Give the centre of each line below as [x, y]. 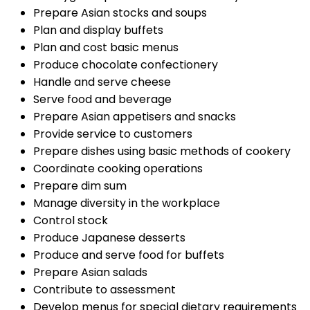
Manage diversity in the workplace [127, 203]
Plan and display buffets [98, 30]
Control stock [71, 221]
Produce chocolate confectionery [126, 65]
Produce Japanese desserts [109, 238]
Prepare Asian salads [90, 273]
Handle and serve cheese [102, 82]
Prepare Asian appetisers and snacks [135, 117]
